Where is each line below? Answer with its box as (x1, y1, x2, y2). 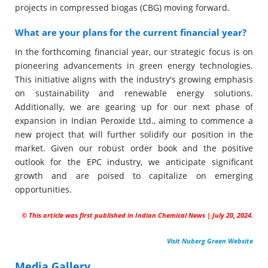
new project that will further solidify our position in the (15, 129, 253, 140)
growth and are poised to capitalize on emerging (15, 170, 253, 181)
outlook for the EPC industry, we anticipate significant (15, 156, 253, 167)
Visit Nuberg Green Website (167, 236, 253, 245)
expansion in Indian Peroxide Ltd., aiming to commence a (15, 115, 253, 126)
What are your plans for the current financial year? (15, 26, 246, 38)
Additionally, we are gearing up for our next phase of (15, 101, 253, 112)
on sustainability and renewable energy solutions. (15, 87, 253, 99)
